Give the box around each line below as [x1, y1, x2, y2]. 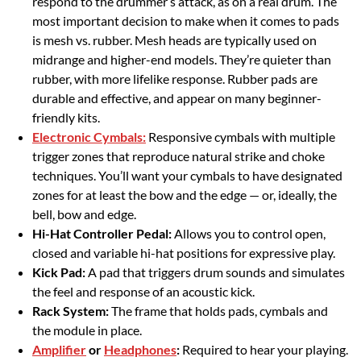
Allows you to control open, [172, 226, 326, 241]
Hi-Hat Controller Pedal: [32, 226, 172, 241]
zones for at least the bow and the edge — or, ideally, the [32, 187, 337, 202]
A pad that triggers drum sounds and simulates [85, 264, 345, 280]
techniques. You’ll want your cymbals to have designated [32, 168, 342, 183]
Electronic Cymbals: [32, 129, 146, 144]
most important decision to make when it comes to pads [32, 13, 339, 28]
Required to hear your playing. [180, 342, 348, 357]
